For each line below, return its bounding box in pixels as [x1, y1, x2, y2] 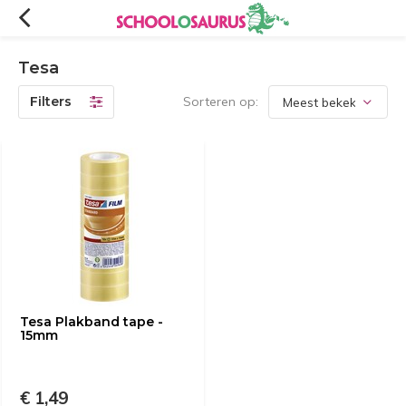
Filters [30, 93, 72, 110]
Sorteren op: [183, 93, 258, 110]
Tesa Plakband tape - [20, 314, 163, 330]
